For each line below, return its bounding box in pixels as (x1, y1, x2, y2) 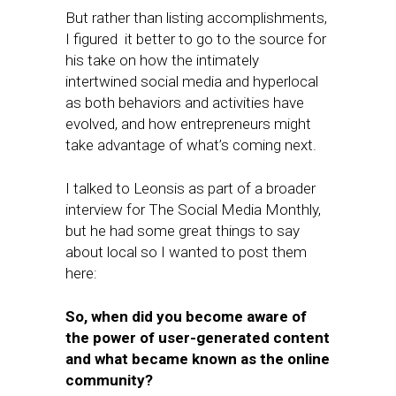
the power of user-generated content (65, 329, 330, 346)
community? (65, 371, 153, 389)
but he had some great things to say (65, 222, 300, 240)
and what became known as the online (65, 350, 330, 368)
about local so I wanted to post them (65, 243, 307, 261)
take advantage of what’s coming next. (65, 136, 316, 154)
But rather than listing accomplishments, (65, 9, 327, 27)
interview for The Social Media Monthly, (65, 201, 321, 218)
